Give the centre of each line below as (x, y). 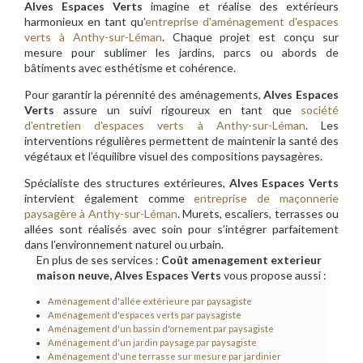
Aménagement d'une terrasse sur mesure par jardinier (164, 356)
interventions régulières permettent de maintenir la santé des (181, 140)
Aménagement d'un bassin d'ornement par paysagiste (161, 328)
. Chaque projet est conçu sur (250, 36)
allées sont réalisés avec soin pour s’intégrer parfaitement (181, 228)
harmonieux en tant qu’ (85, 21)
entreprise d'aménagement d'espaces (242, 21)
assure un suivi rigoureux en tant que (177, 109)
